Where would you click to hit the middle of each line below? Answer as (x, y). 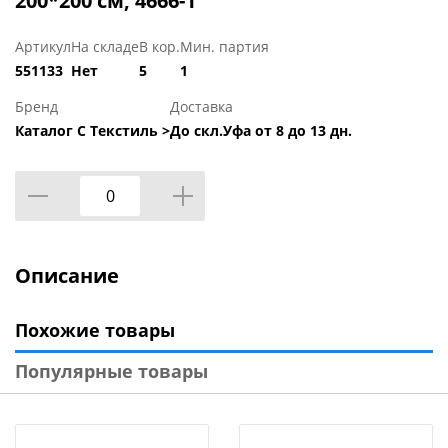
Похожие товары (95, 330)
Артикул (43, 47)
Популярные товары (111, 371)
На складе (105, 47)
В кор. (159, 47)
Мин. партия (224, 47)
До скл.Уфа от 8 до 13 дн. (261, 131)
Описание (67, 276)
